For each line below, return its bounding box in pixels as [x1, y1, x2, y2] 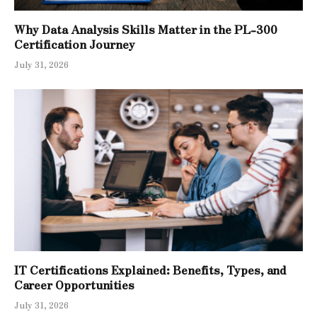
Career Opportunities [14, 276, 137, 294]
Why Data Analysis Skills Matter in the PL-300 [14, 20, 277, 38]
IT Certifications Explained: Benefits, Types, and [14, 261, 287, 279]
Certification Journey [14, 35, 135, 52]
